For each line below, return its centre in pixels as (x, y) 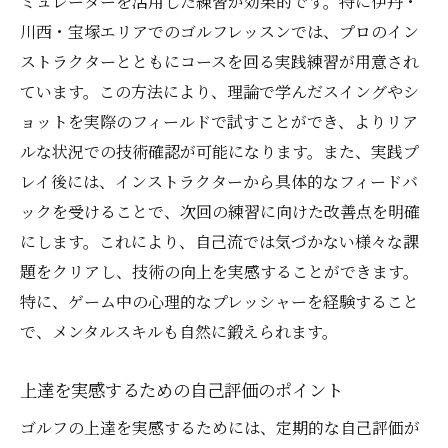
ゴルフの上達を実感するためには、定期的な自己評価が (220, 428)
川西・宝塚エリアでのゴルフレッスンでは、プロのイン (219, 32)
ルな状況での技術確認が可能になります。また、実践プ (219, 152)
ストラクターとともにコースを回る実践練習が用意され (219, 62)
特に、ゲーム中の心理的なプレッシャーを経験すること (219, 302)
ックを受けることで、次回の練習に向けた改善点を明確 (220, 212)
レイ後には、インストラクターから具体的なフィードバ (219, 182)
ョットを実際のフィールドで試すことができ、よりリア (219, 122)
